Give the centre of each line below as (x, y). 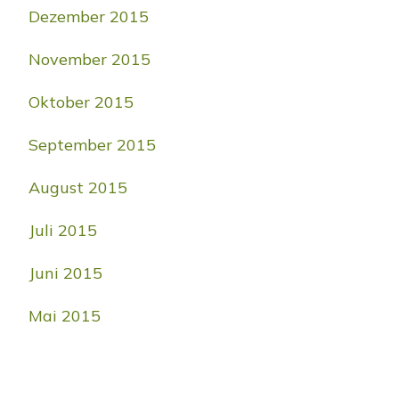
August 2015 (78, 187)
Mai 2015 (65, 315)
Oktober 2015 (81, 102)
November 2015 (90, 59)
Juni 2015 (65, 273)
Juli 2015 (63, 230)
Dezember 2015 (89, 16)
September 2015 (92, 144)
